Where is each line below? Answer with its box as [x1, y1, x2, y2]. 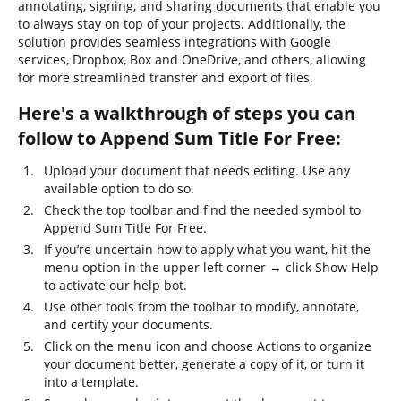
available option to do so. [44, 180, 194, 197]
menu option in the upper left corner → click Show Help [44, 259, 379, 276]
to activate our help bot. [44, 277, 187, 294]
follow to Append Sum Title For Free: [18, 126, 341, 150]
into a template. [44, 373, 139, 390]
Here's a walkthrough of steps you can [18, 101, 355, 125]
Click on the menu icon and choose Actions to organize [44, 337, 371, 354]
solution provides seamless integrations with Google [18, 33, 331, 50]
